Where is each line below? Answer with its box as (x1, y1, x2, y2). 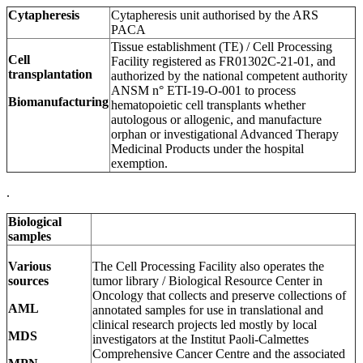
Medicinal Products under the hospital (111, 141, 304, 156)
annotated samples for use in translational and (92, 302, 323, 317)
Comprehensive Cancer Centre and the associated (92, 346, 345, 361)
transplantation (8, 66, 92, 81)
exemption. (111, 156, 168, 170)
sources (8, 273, 49, 288)
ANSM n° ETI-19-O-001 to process (111, 83, 296, 97)
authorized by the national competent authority (111, 68, 348, 83)
